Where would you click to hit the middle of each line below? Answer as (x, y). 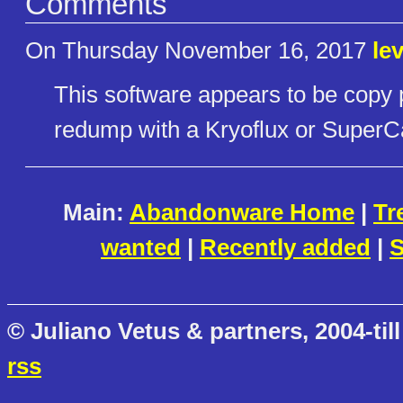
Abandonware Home (242, 212)
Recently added (285, 247)
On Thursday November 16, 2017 (199, 50)
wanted (141, 247)
